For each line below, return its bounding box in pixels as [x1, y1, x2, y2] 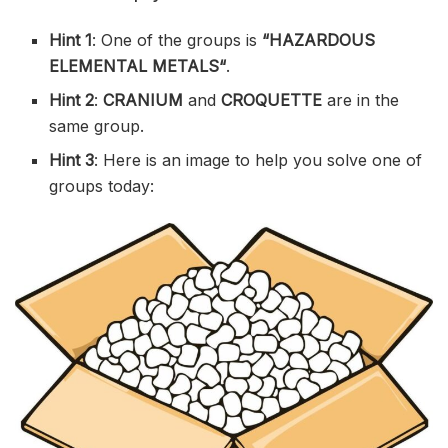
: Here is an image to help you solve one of [94, 150, 423, 171]
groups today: [49, 176, 155, 197]
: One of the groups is [92, 30, 263, 51]
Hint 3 [49, 150, 95, 171]
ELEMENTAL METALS [49, 56, 220, 77]
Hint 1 [49, 30, 93, 51]
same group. [49, 116, 145, 137]
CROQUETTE [221, 90, 328, 111]
